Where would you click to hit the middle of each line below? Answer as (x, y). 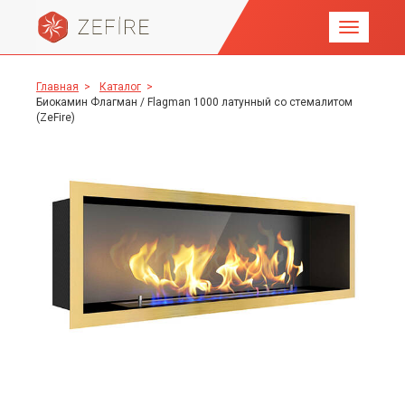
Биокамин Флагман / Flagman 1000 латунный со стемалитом (194, 102)
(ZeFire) (56, 118)
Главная (57, 87)
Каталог (120, 87)
